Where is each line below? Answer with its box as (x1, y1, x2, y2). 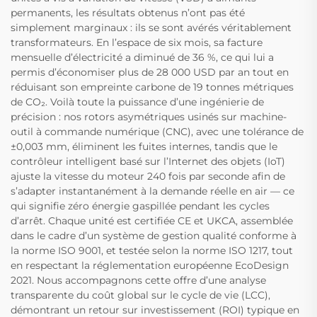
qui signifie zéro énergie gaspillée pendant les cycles (11, 200, 270, 213)
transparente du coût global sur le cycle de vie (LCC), (11, 289, 270, 302)
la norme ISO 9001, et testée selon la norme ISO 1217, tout (11, 244, 293, 258)
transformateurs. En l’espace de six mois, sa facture (11, 36, 263, 50)
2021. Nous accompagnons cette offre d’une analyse (11, 274, 266, 287)
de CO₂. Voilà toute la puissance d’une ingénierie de (11, 96, 264, 109)
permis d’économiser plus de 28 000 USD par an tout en (11, 66, 289, 79)
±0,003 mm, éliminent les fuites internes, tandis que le (11, 140, 277, 154)
